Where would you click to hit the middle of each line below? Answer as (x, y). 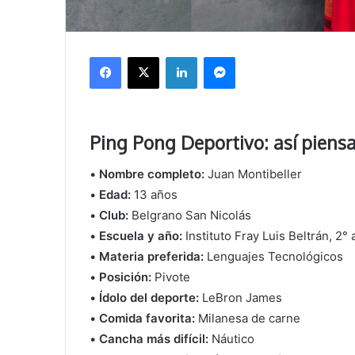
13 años (155, 195)
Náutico (232, 339)
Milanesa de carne (248, 319)
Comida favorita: (147, 319)
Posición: (126, 277)
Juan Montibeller (254, 174)
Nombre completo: (152, 174)
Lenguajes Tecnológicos (274, 257)
